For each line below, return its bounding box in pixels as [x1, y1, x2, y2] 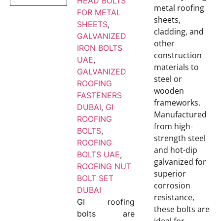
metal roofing [153, 2, 204, 13]
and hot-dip [153, 144, 197, 155]
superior [153, 168, 186, 179]
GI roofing [77, 196, 135, 207]
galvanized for [153, 156, 206, 167]
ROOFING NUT [77, 161, 132, 171]
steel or [153, 73, 182, 84]
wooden [153, 85, 184, 96]
